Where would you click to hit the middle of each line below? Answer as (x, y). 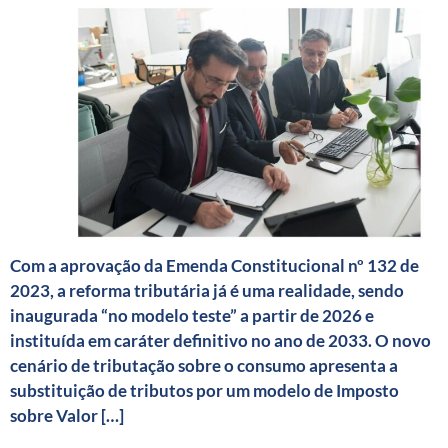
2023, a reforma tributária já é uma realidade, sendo (207, 290)
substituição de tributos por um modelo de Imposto (204, 390)
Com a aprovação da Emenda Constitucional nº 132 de (214, 265)
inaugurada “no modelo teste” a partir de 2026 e (192, 315)
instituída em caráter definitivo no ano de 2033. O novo (220, 340)
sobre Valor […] (67, 415)
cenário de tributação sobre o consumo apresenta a (204, 365)
